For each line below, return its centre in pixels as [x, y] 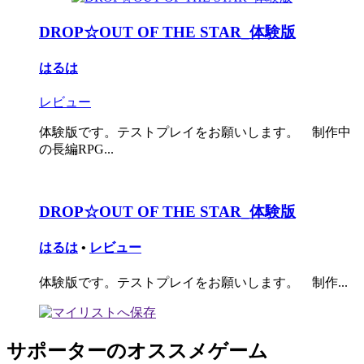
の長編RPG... [76, 149]
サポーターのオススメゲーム [137, 351]
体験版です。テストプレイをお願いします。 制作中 [195, 132]
